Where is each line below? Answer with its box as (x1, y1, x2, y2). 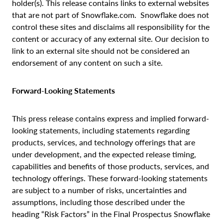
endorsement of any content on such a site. (12, 57, 163, 67)
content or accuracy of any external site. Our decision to (12, 33, 209, 43)
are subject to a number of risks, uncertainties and (12, 185, 187, 195)
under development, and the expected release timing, (12, 149, 196, 159)
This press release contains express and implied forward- (12, 113, 209, 123)
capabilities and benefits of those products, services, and (12, 161, 209, 171)
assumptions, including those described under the (12, 197, 185, 207)
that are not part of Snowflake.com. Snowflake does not (12, 9, 209, 19)
